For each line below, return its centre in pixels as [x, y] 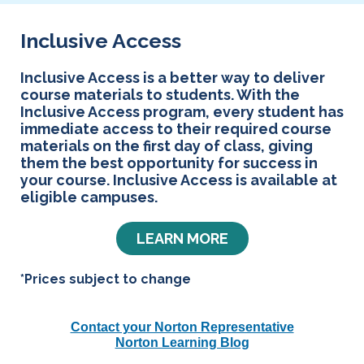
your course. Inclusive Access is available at [179, 180]
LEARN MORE [182, 239]
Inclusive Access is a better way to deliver [173, 78]
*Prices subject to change [106, 279]
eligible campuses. [89, 197]
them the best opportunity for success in [169, 163]
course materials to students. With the [160, 95]
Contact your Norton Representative [182, 327]
